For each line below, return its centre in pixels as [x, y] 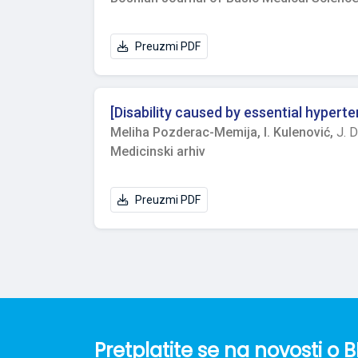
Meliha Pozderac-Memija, [187, 132]
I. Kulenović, [300, 132]
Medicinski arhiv [158, 151]
